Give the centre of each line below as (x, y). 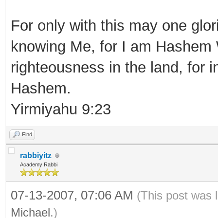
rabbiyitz (36, 155)
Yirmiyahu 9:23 (61, 109)
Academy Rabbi (39, 164)
